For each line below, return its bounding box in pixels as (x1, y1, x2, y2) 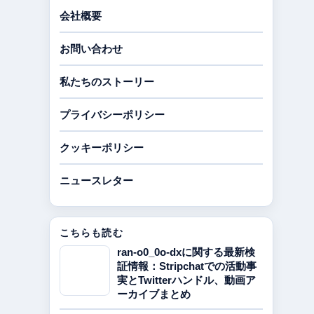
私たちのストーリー (60, 76, 154, 88)
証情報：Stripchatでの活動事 (117, 260, 257, 272)
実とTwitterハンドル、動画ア (117, 274, 256, 286)
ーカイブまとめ (117, 288, 191, 300)
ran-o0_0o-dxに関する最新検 (117, 246, 255, 258)
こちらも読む (60, 227, 123, 238)
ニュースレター (60, 175, 133, 186)
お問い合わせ (60, 43, 123, 55)
